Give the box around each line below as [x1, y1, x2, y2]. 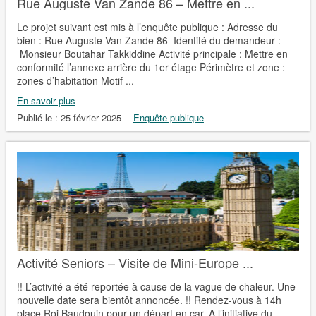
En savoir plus [16, 93, 75, 107]
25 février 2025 [60, 110, 121, 124]
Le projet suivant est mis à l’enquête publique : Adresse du [16, 19, 278, 34]
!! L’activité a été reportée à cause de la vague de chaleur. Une [16, 279, 296, 293]
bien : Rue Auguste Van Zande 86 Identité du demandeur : [16, 32, 281, 47]
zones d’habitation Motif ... [16, 73, 134, 87]
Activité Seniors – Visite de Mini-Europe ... [16, 253, 253, 272]
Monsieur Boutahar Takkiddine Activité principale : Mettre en [16, 46, 288, 61]
